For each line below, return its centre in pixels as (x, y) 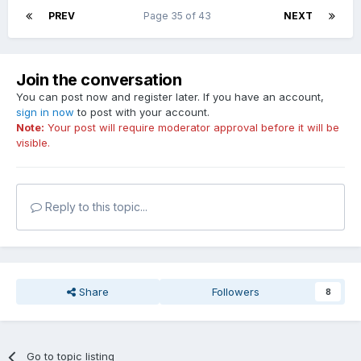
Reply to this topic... (95, 207)
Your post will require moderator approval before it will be (192, 128)
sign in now (45, 112)
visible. (33, 143)
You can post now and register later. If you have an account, (170, 97)
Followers (236, 292)
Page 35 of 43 (179, 16)
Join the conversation (99, 80)
